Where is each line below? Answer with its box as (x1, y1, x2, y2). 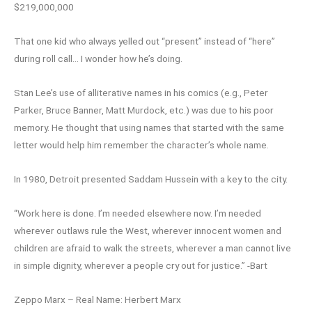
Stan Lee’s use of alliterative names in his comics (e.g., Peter (14, 87, 268, 99)
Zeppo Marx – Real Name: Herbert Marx (14, 293, 181, 305)
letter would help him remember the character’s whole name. (14, 139, 269, 151)
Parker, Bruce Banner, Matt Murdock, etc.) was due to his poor (14, 104, 274, 116)
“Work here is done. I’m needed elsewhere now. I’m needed (14, 207, 261, 219)
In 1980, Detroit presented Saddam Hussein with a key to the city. (14, 173, 288, 185)
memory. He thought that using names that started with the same (14, 122, 284, 134)
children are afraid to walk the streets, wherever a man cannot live (14, 242, 291, 253)
